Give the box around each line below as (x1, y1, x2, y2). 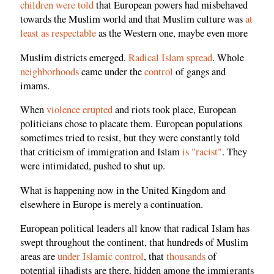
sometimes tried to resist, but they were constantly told (20, 131, 240, 145)
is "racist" (182, 145, 222, 159)
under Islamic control (57, 250, 144, 264)
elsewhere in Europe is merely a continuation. (20, 197, 203, 211)
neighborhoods (20, 64, 79, 78)
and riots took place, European (113, 103, 236, 117)
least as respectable (20, 26, 96, 40)
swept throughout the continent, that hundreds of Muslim (20, 235, 248, 250)
